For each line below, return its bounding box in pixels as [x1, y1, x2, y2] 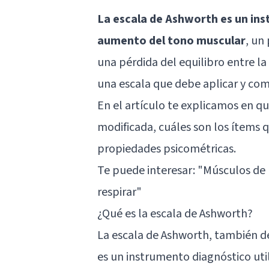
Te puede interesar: [97, 162, 198, 179]
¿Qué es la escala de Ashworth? [97, 205, 253, 222]
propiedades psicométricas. [97, 140, 236, 157]
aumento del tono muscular [97, 32, 246, 49]
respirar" [97, 183, 142, 201]
